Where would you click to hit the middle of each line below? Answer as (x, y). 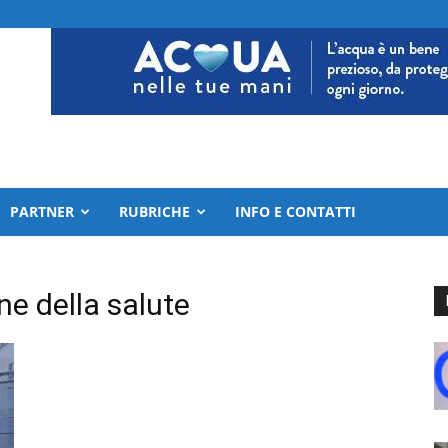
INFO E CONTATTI (295, 211)
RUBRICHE (154, 211)
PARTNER (42, 211)
